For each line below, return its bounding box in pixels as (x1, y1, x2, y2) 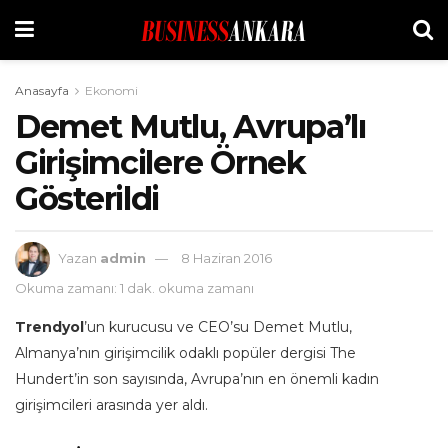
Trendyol (15, 317, 84, 336)
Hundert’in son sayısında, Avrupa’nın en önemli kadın (15, 369, 379, 388)
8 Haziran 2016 (181, 249, 272, 266)
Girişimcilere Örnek (15, 143, 306, 182)
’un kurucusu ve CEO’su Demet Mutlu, (84, 317, 352, 336)
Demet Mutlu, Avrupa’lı (15, 107, 366, 146)
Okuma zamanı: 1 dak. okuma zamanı (15, 279, 254, 296)
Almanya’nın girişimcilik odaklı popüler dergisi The (15, 343, 356, 362)
